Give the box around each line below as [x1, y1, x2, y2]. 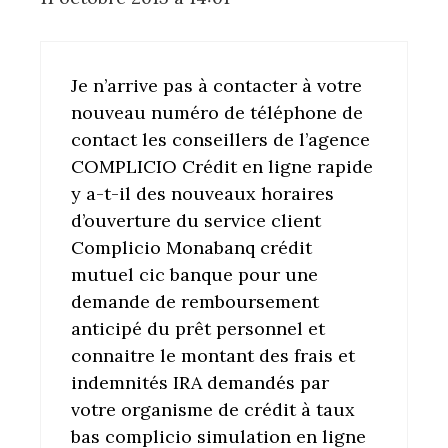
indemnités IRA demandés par [71, 371, 329, 395]
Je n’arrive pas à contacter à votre [71, 74, 362, 98]
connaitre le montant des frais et [71, 344, 355, 368]
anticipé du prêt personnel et [71, 317, 325, 341]
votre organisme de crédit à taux [71, 398, 355, 422]
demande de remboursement [71, 290, 319, 314]
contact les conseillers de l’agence [71, 128, 370, 152]
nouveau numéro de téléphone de [71, 101, 363, 125]
